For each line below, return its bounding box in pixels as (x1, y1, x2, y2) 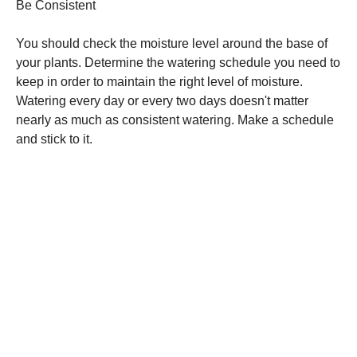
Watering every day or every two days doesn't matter (16, 94, 308, 108)
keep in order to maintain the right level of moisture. (16, 75, 303, 88)
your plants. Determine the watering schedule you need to (16, 56, 340, 69)
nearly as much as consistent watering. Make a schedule (16, 113, 334, 127)
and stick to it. (16, 132, 92, 146)
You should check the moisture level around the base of (16, 37, 328, 50)
